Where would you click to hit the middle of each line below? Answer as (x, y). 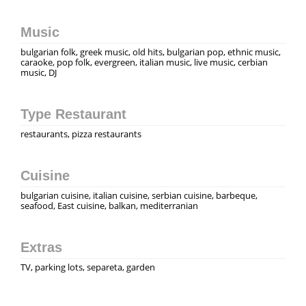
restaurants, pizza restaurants (81, 134)
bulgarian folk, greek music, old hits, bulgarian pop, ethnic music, (151, 52)
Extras (41, 247)
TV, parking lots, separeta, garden (88, 267)
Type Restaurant (73, 114)
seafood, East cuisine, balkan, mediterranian (109, 205)
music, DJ (39, 72)
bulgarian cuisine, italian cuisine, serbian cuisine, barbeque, (139, 195)
